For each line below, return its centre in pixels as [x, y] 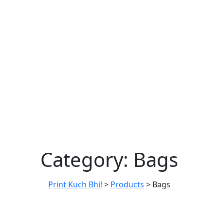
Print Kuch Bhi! [75, 185]
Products [127, 185]
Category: [87, 160]
